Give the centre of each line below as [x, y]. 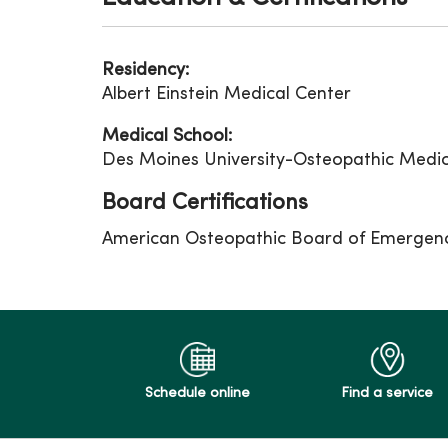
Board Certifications [205, 203]
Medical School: [167, 136]
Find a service [387, 393]
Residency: [145, 70]
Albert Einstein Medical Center [226, 94]
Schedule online [197, 393]
